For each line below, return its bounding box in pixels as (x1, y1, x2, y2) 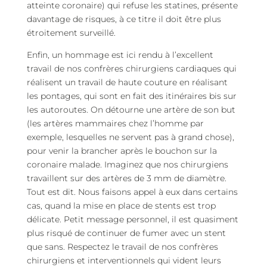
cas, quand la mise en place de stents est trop (26, 200, 216, 211)
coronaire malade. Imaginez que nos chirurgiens (26, 159, 228, 170)
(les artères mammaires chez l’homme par (26, 118, 204, 129)
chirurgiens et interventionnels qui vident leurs (26, 255, 221, 266)
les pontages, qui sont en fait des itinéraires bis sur (26, 91, 237, 101)
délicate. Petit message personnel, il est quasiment (26, 214, 238, 225)
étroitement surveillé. (26, 27, 116, 38)
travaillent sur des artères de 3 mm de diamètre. (26, 173, 226, 184)
